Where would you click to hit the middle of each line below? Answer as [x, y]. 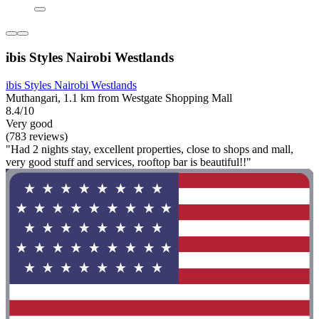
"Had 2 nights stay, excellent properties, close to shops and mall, [150, 149]
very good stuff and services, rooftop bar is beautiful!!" [129, 162]
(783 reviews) [37, 136]
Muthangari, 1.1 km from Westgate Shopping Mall [119, 98]
